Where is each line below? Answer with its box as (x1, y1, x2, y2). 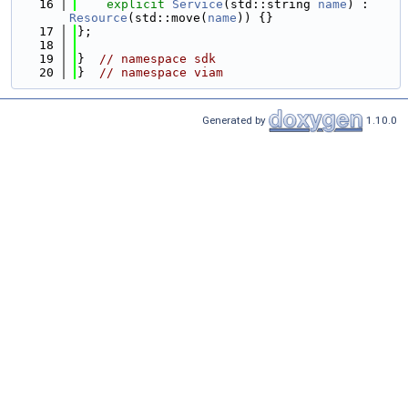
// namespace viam (99, 66, 223, 79)
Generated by (202, 113, 269, 127)
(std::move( (127, 11, 208, 25)
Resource (69, 11, 127, 25)
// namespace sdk (99, 52, 216, 66)
